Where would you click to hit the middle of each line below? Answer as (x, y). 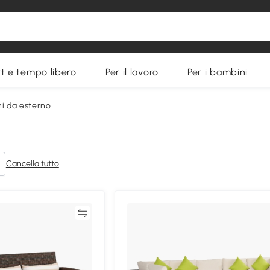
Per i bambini (218, 72)
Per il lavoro (132, 72)
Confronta (54, 212)
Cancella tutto (32, 164)
